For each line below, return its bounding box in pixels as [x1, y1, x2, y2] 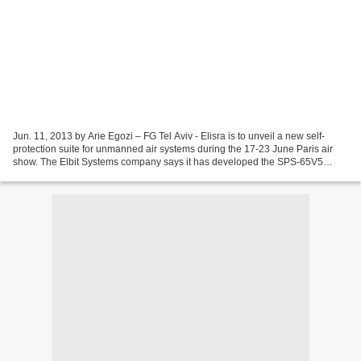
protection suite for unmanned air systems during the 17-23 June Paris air [13, 143, 333, 155]
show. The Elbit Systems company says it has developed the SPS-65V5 [13, 156, 323, 168]
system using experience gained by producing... [13, 168, 222, 180]
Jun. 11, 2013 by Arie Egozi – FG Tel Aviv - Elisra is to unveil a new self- [13, 130, 325, 142]
